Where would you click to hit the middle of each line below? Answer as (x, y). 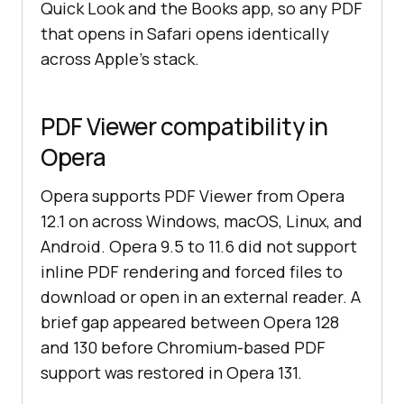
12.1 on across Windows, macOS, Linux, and (202, 221)
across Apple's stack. (120, 59)
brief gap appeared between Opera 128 (190, 322)
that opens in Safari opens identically (185, 34)
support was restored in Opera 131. (171, 373)
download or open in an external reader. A (201, 297)
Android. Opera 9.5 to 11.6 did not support (199, 247)
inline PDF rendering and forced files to (192, 272)
